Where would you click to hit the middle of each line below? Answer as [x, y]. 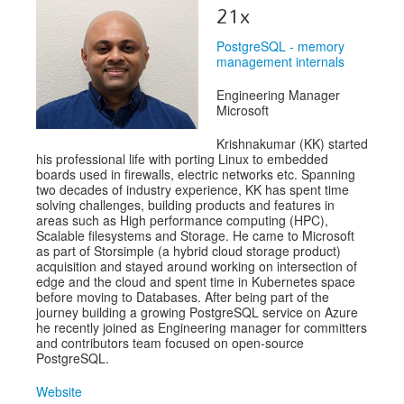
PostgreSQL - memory [280, 46]
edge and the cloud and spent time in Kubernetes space [196, 281]
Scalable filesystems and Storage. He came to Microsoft [195, 235]
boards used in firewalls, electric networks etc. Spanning [196, 174]
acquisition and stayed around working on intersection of [197, 266]
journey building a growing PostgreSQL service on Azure [197, 312]
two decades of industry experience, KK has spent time [193, 189]
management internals [280, 61]
